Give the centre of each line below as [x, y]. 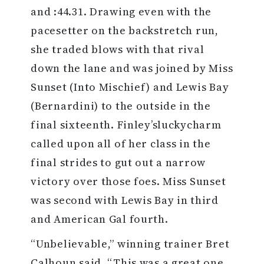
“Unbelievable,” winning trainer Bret [130, 244]
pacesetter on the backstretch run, [125, 31]
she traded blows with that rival [118, 49]
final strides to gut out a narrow [118, 163]
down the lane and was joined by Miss [132, 68]
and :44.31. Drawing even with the [121, 12]
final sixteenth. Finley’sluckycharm [126, 125]
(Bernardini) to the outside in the [121, 106]
